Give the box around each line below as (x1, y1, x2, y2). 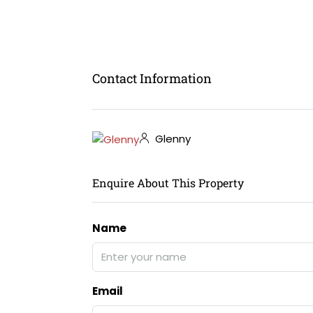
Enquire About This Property (92, 175, 244, 190)
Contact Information (92, 69, 212, 87)
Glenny (152, 131, 191, 147)
